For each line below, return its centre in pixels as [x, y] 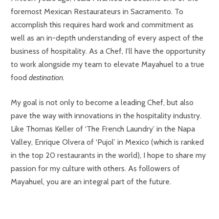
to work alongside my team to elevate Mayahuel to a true [108, 64]
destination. [47, 77]
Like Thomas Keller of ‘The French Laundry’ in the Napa [103, 129]
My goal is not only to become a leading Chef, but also [102, 102]
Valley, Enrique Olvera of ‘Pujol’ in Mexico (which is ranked [107, 142]
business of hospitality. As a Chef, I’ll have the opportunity [108, 51]
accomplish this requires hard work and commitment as [102, 25]
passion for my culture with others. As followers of [95, 168]
